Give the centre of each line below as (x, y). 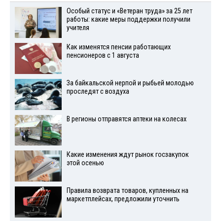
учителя (78, 28)
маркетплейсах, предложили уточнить (123, 199)
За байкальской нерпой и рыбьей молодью (130, 83)
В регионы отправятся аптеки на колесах (126, 119)
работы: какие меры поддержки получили (128, 20)
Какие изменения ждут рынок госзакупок (128, 155)
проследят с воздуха (98, 91)
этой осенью (85, 163)
